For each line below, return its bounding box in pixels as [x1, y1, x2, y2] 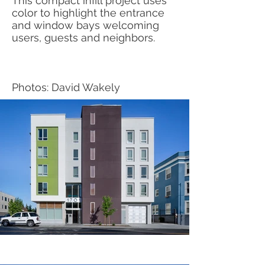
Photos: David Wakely [12, 81, 120, 93]
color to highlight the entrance [12, 7, 164, 19]
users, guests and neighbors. [12, 31, 155, 44]
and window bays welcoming [12, 19, 159, 31]
